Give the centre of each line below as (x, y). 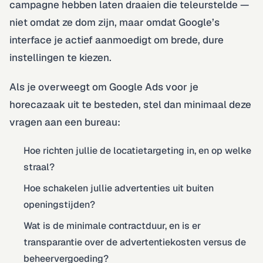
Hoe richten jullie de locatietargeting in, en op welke (137, 150)
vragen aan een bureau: (65, 122)
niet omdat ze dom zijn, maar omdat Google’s (114, 22)
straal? (39, 167)
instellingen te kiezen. (60, 57)
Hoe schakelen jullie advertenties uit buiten (119, 188)
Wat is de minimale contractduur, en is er (112, 225)
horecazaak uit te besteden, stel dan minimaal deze (130, 104)
